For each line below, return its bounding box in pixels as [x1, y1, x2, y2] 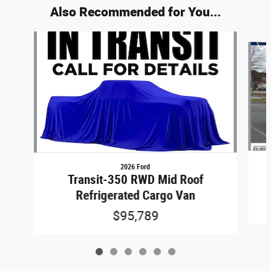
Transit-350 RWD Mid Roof [67, 172, 203, 187]
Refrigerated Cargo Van [76, 188, 195, 203]
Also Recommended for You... [50, 2, 221, 20]
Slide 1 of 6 [4, 31, 45, 42]
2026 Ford [120, 162, 151, 171]
